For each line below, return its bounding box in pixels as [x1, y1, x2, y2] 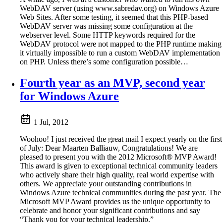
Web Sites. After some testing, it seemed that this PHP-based [20, 13, 208, 22]
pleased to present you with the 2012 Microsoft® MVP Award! [20, 152, 217, 161]
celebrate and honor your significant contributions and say [20, 206, 200, 215]
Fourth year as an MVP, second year [20, 76, 205, 90]
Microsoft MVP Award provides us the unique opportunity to [20, 197, 210, 206]
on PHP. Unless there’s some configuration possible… [20, 57, 188, 66]
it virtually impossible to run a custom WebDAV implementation [20, 49, 220, 57]
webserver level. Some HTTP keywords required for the [20, 31, 195, 40]
